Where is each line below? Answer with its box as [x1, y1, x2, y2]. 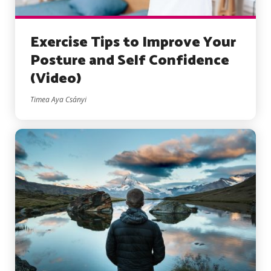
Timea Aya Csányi [30, 94, 87, 105]
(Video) [30, 67, 82, 91]
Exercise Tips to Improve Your [30, 30, 236, 54]
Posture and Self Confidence [30, 48, 229, 73]
